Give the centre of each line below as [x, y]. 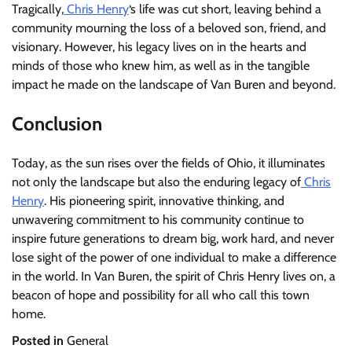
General [88, 340]
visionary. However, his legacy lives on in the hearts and [159, 47]
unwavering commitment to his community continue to [158, 219]
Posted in [39, 340]
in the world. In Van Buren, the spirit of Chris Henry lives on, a [174, 276]
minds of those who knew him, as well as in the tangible [161, 66]
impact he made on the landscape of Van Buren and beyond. [174, 85]
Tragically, [38, 9]
